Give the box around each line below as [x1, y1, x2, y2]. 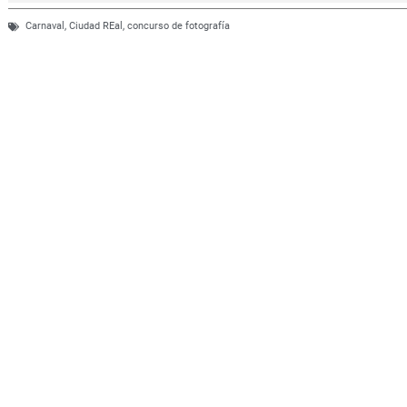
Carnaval [25, 20, 65, 33]
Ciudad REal [68, 20, 123, 33]
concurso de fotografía [126, 20, 230, 33]
